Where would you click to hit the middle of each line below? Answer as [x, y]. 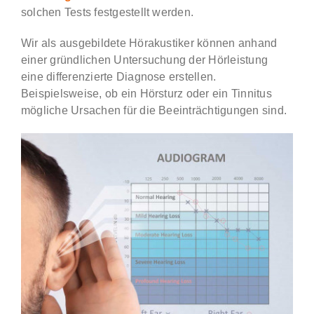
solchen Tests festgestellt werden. [107, 12]
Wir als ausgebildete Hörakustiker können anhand [149, 43]
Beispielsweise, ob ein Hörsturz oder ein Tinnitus [146, 93]
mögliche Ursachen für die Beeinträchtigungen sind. [153, 110]
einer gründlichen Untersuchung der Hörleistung [144, 60]
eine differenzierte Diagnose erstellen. [118, 76]
